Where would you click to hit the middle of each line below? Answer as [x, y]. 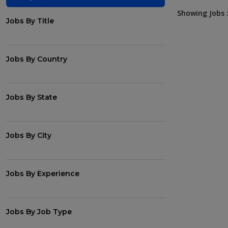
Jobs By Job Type [39, 212]
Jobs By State [32, 97]
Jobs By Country [37, 59]
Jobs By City [29, 135]
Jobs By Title [30, 21]
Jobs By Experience [43, 174]
